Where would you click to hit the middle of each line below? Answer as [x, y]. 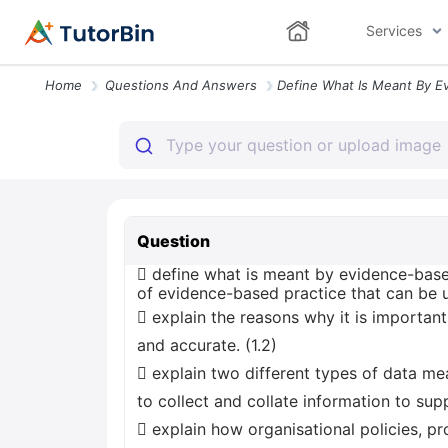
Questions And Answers [181, 85]
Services [393, 30]
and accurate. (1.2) [207, 345]
